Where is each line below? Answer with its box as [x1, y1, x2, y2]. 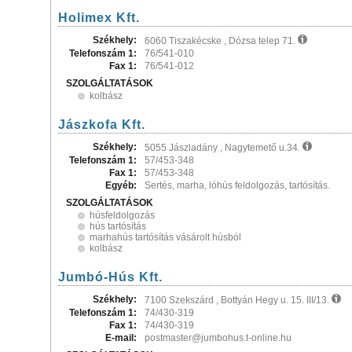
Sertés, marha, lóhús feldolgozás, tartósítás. [145, 180, 330, 191]
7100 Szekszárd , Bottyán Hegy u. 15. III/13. [145, 295, 332, 306]
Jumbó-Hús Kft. [58, 270, 163, 284]
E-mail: [105, 332, 137, 343]
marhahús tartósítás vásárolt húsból [90, 232, 241, 243]
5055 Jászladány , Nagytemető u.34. [145, 142, 302, 153]
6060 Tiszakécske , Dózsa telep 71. [145, 35, 298, 46]
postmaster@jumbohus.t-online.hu [145, 332, 291, 343]
